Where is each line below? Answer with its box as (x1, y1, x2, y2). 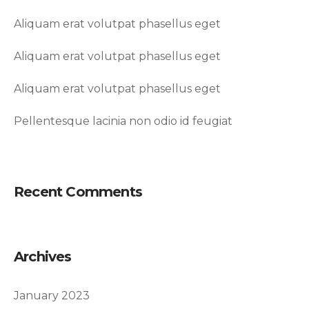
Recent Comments (14, 183, 142, 200)
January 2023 (14, 288, 90, 302)
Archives (14, 248, 72, 265)
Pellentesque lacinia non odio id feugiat (14, 114, 232, 128)
